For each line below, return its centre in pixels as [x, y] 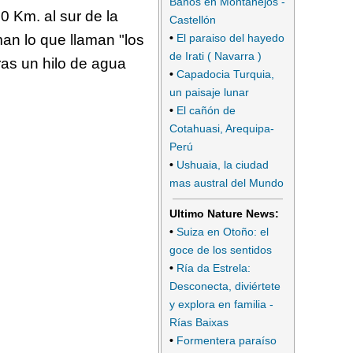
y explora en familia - [221, 304]
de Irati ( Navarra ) [216, 56]
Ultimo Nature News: [224, 213]
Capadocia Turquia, [225, 74]
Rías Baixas [199, 322]
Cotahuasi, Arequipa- [222, 129]
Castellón [193, 20]
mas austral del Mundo [227, 183]
